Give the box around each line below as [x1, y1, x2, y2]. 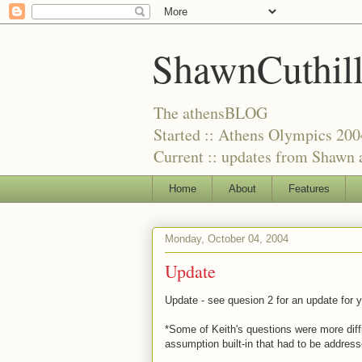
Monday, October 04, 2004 [165, 233, 288, 246]
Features [288, 182, 330, 195]
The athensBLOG [154, 102, 267, 124]
